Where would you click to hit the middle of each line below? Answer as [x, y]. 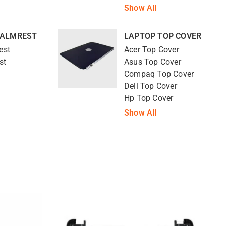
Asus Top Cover [153, 62]
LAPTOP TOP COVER [163, 36]
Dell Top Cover [151, 86]
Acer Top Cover [152, 50]
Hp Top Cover [149, 98]
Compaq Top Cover [159, 74]
